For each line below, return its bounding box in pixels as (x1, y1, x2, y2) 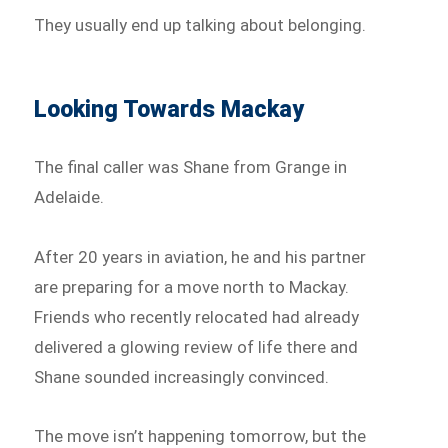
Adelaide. (34, 186, 105, 207)
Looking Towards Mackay (34, 95, 305, 123)
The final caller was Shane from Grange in (34, 156, 348, 177)
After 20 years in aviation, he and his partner (34, 246, 367, 267)
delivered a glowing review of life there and (34, 336, 359, 357)
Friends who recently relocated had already (34, 306, 360, 327)
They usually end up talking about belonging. (34, 14, 367, 35)
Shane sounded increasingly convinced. (34, 366, 330, 387)
